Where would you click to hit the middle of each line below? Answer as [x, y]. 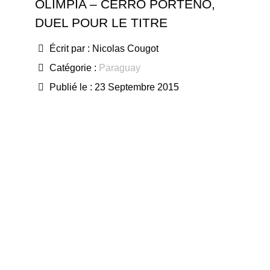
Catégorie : [73, 68]
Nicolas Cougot [125, 49]
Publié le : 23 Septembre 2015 [114, 87]
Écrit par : [70, 49]
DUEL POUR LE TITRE [101, 23]
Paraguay [120, 68]
